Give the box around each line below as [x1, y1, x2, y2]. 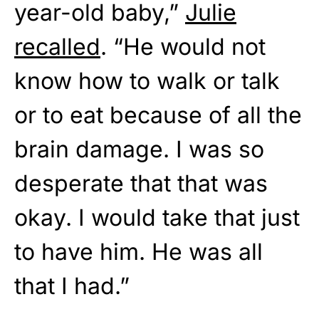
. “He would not [100, 33, 266, 61]
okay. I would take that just [14, 204, 300, 232]
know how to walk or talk [14, 67, 280, 95]
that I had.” [14, 272, 130, 300]
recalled [14, 33, 100, 61]
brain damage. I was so [14, 135, 264, 164]
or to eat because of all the [14, 101, 302, 130]
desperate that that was [14, 169, 268, 198]
